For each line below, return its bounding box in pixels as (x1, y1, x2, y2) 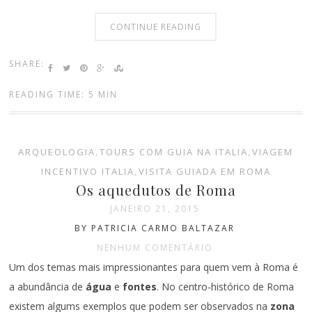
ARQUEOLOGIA (18, 145, 96, 158)
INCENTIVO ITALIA (40, 164, 134, 178)
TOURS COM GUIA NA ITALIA (100, 145, 249, 158)
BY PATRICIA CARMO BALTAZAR (75, 221, 235, 234)
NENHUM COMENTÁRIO (96, 241, 213, 253)
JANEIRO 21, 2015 (109, 202, 200, 214)
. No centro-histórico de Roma (157, 279, 295, 293)
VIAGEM (252, 145, 294, 158)
